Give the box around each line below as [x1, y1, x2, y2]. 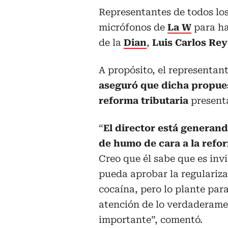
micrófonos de [99, 22, 167, 33]
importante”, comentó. [99, 214, 203, 225]
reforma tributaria [99, 95, 191, 106]
